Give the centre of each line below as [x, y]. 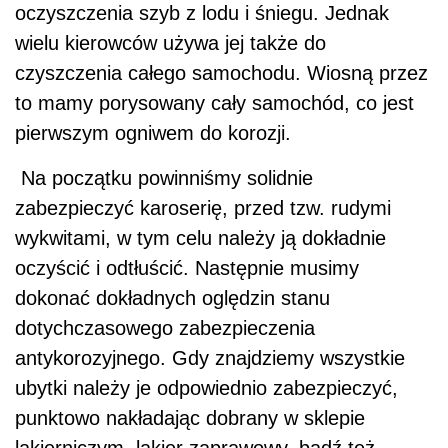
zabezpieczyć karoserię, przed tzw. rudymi [203, 207]
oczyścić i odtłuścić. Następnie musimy [187, 267]
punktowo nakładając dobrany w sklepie [190, 417]
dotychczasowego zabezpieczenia [165, 327]
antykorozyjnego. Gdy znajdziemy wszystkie [210, 357]
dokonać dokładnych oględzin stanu [172, 297]
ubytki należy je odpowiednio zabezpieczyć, [206, 387]
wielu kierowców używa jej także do [170, 42]
